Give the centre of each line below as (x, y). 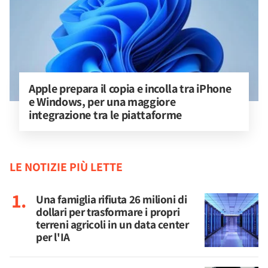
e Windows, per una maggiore (103, 102)
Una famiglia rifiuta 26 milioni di (112, 200)
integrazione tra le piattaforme (106, 115)
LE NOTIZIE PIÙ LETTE (66, 167)
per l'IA (53, 237)
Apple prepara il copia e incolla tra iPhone (131, 89)
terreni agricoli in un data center (112, 225)
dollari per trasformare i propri (108, 212)
